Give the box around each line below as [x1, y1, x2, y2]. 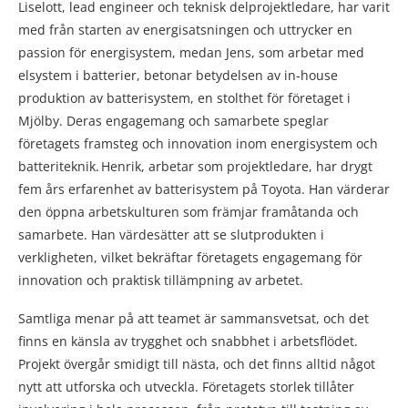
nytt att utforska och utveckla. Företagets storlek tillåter [18, 378, 354, 396]
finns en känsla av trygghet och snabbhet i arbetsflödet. [18, 332, 358, 351]
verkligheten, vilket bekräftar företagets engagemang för [18, 249, 362, 267]
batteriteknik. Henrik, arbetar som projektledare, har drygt [18, 158, 372, 176]
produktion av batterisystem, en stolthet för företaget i [18, 89, 351, 107]
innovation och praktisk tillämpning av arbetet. [18, 271, 303, 290]
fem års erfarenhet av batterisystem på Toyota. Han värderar [18, 180, 390, 199]
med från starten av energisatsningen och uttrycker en [18, 21, 352, 39]
